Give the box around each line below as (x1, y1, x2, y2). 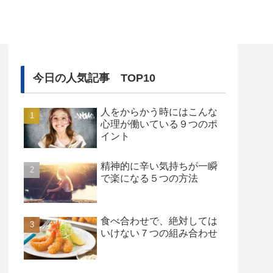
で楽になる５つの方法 (101, 172, 198, 183)
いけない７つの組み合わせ (101, 227, 218, 238)
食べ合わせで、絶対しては (101, 215, 218, 226)
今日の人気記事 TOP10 (32, 72, 155, 85)
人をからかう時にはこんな (101, 107, 218, 118)
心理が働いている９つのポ (101, 119, 218, 130)
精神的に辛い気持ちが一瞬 (101, 160, 218, 171)
